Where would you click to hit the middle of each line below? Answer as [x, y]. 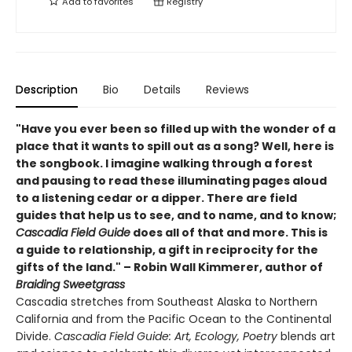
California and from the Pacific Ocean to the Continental [174, 319]
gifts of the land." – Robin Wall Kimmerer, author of [169, 267]
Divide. [35, 336]
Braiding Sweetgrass [70, 284]
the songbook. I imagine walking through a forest [164, 163]
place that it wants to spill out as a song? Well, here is [175, 146]
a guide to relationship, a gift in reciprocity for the [167, 250]
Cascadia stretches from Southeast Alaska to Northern [167, 302]
